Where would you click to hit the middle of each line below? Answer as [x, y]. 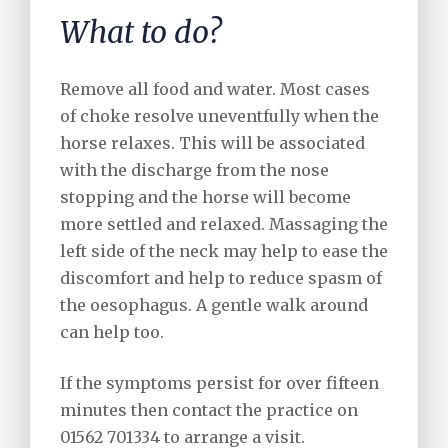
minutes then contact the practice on [209, 410]
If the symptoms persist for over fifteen [219, 383]
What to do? [140, 31]
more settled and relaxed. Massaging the [224, 224]
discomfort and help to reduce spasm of [221, 278]
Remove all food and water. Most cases [215, 89]
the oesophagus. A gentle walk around [214, 305]
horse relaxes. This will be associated [212, 143]
